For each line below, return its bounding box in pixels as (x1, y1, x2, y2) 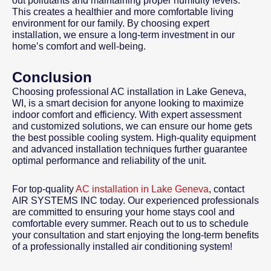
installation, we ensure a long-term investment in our (12, 30, 235, 41)
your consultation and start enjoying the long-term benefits (12, 230, 259, 241)
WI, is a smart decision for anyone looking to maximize (12, 98, 244, 109)
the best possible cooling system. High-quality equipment (12, 132, 256, 143)
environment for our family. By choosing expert (12, 18, 209, 29)
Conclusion (12, 69, 92, 86)
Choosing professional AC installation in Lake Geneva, (12, 87, 246, 97)
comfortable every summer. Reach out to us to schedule (12, 218, 249, 229)
